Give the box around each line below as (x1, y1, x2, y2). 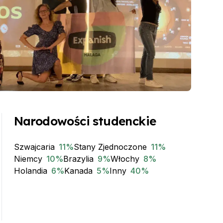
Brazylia (63, 154, 94, 164)
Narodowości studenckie (13, 113, 156, 128)
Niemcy (13, 154, 42, 164)
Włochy (110, 154, 139, 164)
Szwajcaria (13, 142, 55, 152)
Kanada (64, 166, 93, 176)
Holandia (13, 166, 47, 176)
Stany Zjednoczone (73, 142, 147, 152)
